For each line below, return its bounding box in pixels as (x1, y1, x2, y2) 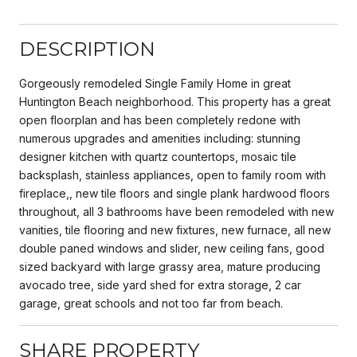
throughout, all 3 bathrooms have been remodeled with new (19, 204, 334, 218)
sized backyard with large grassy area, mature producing (19, 259, 320, 273)
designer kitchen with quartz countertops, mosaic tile (19, 149, 296, 163)
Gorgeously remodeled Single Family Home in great (19, 76, 291, 90)
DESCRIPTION (19, 37, 155, 61)
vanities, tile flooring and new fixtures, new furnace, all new (19, 222, 331, 237)
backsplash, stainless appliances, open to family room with (19, 167, 326, 182)
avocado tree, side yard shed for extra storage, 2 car (19, 277, 301, 292)
